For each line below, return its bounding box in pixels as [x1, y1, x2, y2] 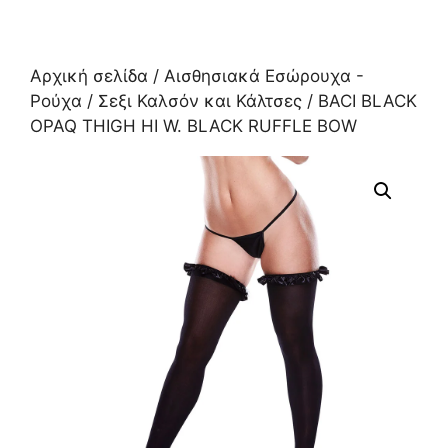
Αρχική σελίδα [30, 65, 148, 86]
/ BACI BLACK [302, 90, 417, 111]
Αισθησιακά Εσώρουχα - [164, 65, 364, 86]
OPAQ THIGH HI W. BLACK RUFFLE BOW [30, 115, 357, 136]
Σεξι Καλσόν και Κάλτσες [98, 90, 302, 111]
